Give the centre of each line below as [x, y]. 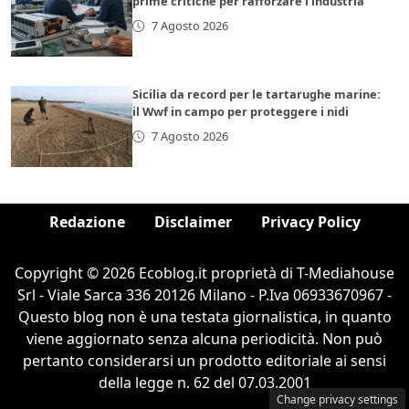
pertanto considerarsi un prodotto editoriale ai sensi [204, 361]
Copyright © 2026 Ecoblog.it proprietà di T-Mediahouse [204, 273]
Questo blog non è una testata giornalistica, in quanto [204, 317]
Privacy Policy [310, 222]
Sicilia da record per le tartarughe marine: [257, 94]
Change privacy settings [337, 399]
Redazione [87, 222]
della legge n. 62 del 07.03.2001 [204, 383]
